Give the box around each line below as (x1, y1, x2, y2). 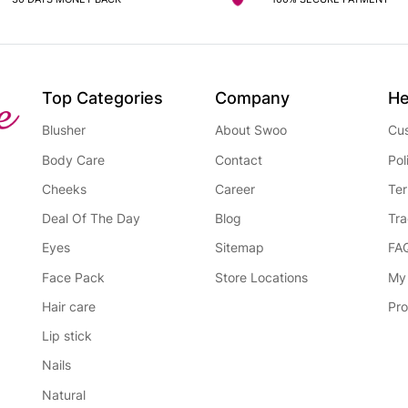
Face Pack (42, 269, 105, 285)
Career (215, 181, 255, 198)
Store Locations (215, 269, 308, 285)
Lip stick (42, 328, 92, 344)
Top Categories (42, 88, 163, 108)
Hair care (42, 299, 96, 315)
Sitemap (215, 240, 264, 256)
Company (215, 88, 290, 108)
